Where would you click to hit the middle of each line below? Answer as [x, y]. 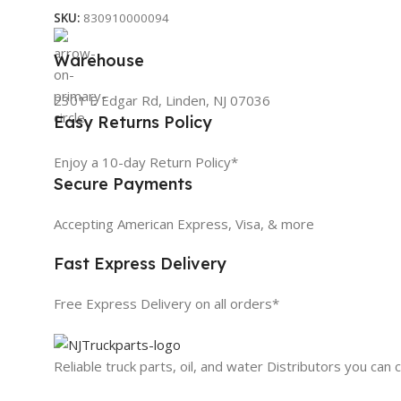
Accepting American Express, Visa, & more [184, 224]
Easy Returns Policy [133, 123]
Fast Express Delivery [140, 264]
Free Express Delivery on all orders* [166, 304]
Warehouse [99, 61]
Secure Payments [123, 184]
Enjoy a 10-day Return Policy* [146, 162]
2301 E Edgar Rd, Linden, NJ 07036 [162, 101]
